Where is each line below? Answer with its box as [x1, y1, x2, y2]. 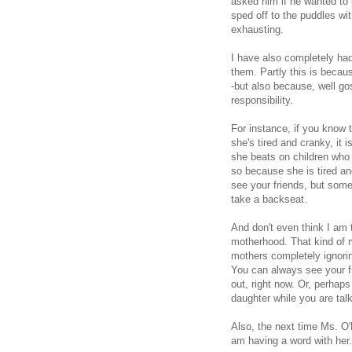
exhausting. [231, 24, 284, 36]
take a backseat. [231, 193, 307, 206]
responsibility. [231, 94, 293, 107]
